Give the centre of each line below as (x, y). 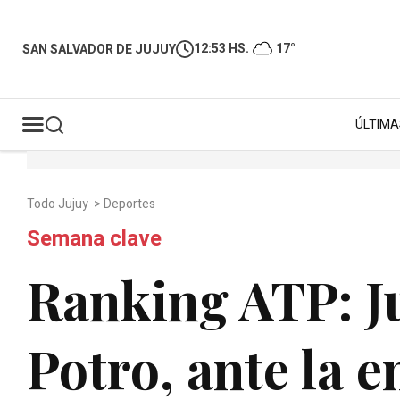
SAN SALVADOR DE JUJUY (99, 49)
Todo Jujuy (59, 204)
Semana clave (94, 239)
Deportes (131, 204)
